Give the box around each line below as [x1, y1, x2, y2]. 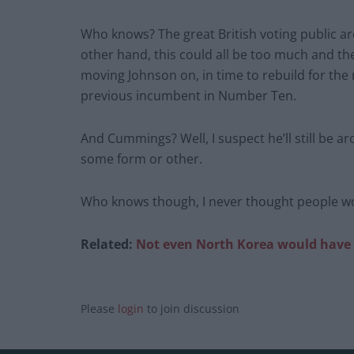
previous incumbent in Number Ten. [81, 86, 296, 104]
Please [81, 300, 118, 316]
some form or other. [81, 149, 202, 168]
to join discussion [144, 300, 239, 316]
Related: [81, 235, 136, 253]
